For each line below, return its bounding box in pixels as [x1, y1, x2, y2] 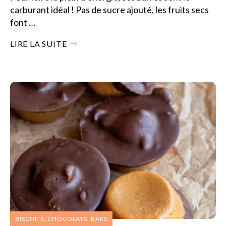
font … [10, 16, 35, 28]
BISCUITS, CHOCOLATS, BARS [15, 214, 107, 222]
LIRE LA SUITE [10, 38, 67, 48]
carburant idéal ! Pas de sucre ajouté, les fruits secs [10, 4, 209, 15]
